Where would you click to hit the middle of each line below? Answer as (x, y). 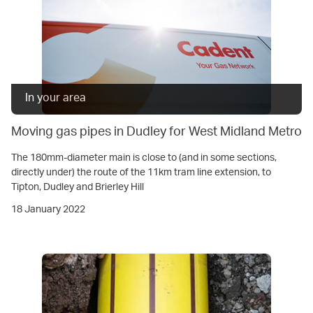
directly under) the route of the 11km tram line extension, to (141, 172)
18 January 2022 (48, 209)
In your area (56, 99)
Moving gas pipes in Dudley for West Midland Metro (156, 132)
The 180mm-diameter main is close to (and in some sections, (144, 158)
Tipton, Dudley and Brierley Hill (78, 187)
